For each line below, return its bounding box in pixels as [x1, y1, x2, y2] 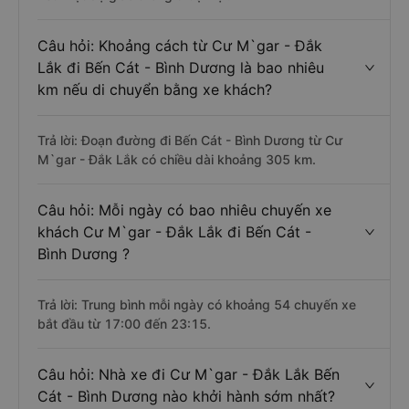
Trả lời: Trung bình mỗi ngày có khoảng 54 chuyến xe [37, 297, 356, 312]
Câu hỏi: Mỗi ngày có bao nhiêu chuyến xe [37, 201, 331, 219]
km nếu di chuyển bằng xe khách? [37, 80, 272, 99]
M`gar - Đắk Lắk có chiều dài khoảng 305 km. [37, 152, 316, 167]
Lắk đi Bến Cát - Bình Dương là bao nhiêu [37, 58, 324, 77]
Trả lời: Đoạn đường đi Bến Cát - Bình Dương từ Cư [37, 132, 342, 148]
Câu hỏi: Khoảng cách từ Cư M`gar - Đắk [37, 37, 322, 55]
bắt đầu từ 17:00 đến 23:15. [37, 316, 211, 331]
